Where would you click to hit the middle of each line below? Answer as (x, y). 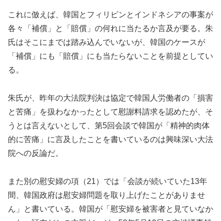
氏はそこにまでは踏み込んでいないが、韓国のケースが (107, 42)
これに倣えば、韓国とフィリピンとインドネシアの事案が (110, 15)
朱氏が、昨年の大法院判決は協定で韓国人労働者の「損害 (110, 98)
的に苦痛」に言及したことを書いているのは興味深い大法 (110, 139)
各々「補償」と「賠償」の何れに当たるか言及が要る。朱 (110, 29)
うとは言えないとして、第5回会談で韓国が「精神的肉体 (109, 125)
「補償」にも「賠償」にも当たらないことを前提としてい (110, 56)
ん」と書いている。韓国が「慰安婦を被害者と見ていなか (110, 209)
